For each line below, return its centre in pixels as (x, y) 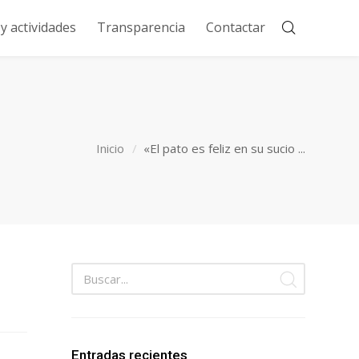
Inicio (110, 148)
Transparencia (141, 27)
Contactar (235, 27)
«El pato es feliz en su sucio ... (224, 148)
